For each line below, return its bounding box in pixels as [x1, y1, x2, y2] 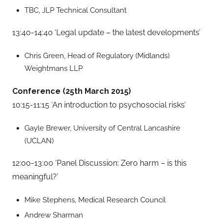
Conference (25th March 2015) [12, 86, 131, 96]
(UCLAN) [24, 136, 54, 145]
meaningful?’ [12, 172, 58, 181]
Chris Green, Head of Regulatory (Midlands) [24, 51, 170, 61]
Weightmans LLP [24, 64, 83, 73]
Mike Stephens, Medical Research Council [24, 195, 166, 204]
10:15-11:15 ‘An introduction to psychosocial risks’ [12, 100, 186, 109]
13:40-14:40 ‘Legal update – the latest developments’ [12, 28, 200, 38]
